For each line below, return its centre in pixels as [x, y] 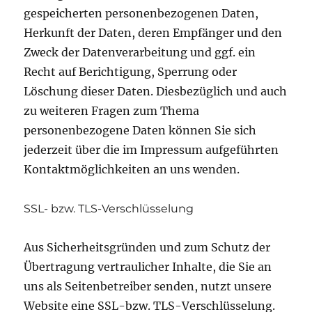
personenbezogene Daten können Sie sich [140, 130]
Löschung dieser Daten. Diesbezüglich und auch [156, 91]
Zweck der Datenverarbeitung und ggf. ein [140, 52]
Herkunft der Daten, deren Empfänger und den [153, 32]
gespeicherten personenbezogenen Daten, [141, 13]
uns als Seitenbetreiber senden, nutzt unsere [148, 286]
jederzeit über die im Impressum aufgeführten [151, 149]
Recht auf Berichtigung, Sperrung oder [131, 71]
